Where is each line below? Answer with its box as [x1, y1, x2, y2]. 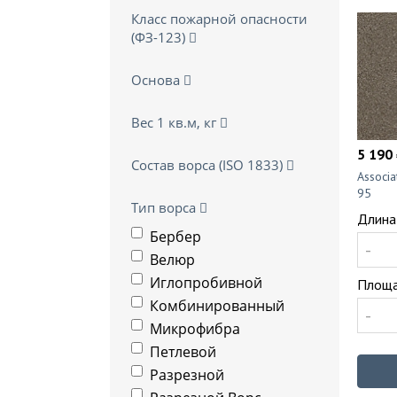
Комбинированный [150, 296, 284, 315]
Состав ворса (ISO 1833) [131, 156, 286, 174]
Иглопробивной [150, 273, 262, 292]
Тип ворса [131, 198, 199, 216]
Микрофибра [150, 319, 240, 339]
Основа [131, 71, 183, 89]
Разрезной [150, 365, 224, 385]
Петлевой [150, 342, 216, 362]
